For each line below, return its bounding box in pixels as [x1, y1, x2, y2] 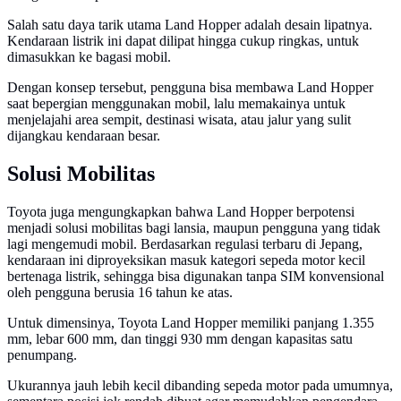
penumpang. [7, 347, 77, 363]
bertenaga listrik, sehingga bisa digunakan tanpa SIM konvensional [7, 269, 384, 285]
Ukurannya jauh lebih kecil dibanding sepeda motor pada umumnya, [7, 378, 393, 394]
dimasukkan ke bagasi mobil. [7, 49, 171, 65]
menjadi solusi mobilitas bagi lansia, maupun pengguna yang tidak [7, 220, 380, 236]
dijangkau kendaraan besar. [7, 128, 160, 144]
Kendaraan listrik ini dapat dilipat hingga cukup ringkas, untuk [7, 33, 359, 49]
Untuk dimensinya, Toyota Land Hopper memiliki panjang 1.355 [7, 315, 374, 331]
